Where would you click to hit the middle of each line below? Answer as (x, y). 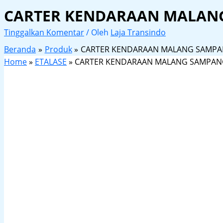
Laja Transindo (138, 33)
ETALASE (51, 62)
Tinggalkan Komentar (44, 33)
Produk (58, 50)
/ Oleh (98, 33)
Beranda (20, 50)
